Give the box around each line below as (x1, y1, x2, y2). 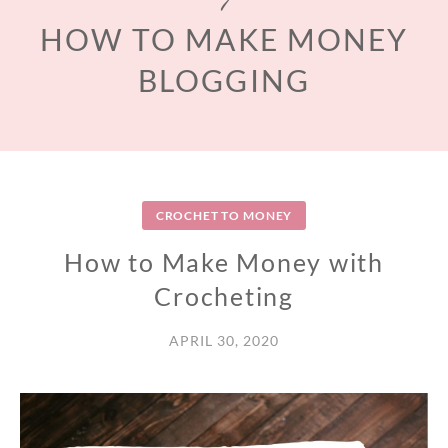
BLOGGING (138, 62, 310, 99)
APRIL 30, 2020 (169, 332, 279, 350)
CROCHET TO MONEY (155, 208, 293, 224)
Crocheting (154, 281, 294, 312)
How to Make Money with (64, 247, 384, 278)
